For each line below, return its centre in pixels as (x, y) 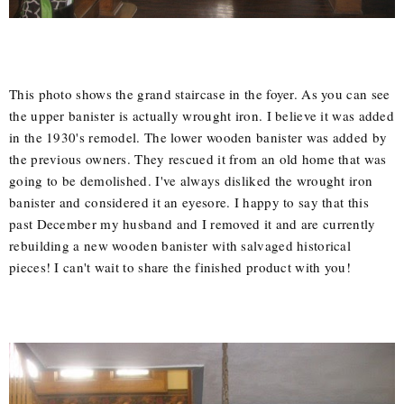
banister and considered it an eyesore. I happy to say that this (189, 202)
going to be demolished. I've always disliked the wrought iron (191, 181)
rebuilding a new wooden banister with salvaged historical (180, 246)
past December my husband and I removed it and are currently (193, 224)
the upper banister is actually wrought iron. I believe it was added (202, 116)
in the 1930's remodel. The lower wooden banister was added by (198, 138)
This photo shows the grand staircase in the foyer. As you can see (200, 94)
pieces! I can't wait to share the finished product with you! (180, 267)
